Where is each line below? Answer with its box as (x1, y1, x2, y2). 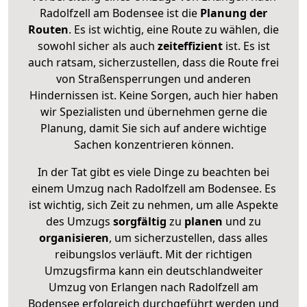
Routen (28, 21, 69, 37)
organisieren (39, 230, 109, 245)
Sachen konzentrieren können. (73, 136, 234, 152)
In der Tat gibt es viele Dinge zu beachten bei (38, 164, 269, 180)
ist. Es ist (222, 38, 270, 53)
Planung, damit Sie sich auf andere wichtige (40, 120, 267, 136)
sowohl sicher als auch (37, 38, 158, 53)
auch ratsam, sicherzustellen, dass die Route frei (28, 54, 279, 70)
